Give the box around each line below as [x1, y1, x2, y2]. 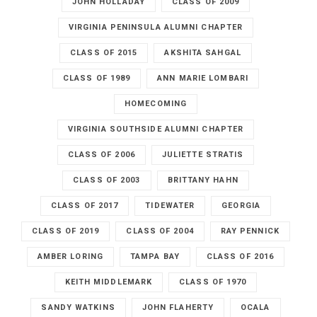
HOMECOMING [125, 99, 187, 109]
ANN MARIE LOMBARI [157, 74, 248, 83]
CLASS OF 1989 [62, 74, 131, 83]
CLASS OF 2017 [51, 201, 119, 211]
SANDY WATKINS [41, 303, 115, 313]
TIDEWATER [145, 201, 195, 211]
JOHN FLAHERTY [142, 303, 214, 313]
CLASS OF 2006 [67, 150, 135, 160]
